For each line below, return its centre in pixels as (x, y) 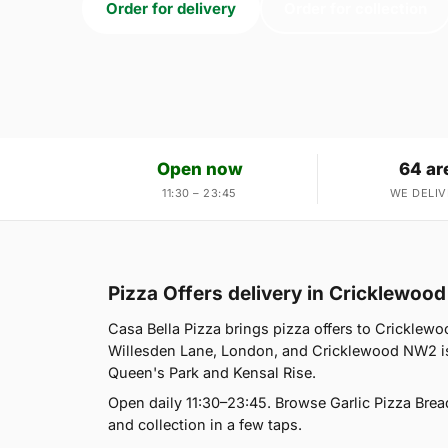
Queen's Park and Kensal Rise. (212, 372)
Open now (199, 168)
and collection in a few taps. (205, 424)
